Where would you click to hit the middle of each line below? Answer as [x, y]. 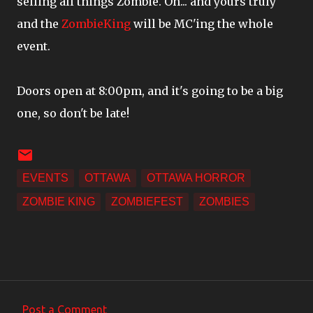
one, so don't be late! [73, 113]
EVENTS [45, 178]
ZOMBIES [224, 202]
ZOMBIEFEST [147, 202]
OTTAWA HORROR [196, 178]
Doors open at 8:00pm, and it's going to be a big [150, 91]
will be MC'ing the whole [202, 24]
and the [39, 24]
